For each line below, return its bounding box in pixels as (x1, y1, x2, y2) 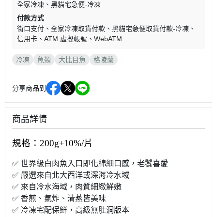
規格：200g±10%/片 (12, 138, 93, 149)
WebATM (94, 35, 122, 43)
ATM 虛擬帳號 (44, 35, 87, 43)
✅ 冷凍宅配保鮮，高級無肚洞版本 (12, 206, 129, 215)
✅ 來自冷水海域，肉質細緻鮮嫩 (12, 183, 122, 191)
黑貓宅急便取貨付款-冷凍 (112, 25, 189, 33)
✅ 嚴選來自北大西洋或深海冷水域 (12, 171, 129, 180)
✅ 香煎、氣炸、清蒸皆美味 (12, 194, 106, 203)
